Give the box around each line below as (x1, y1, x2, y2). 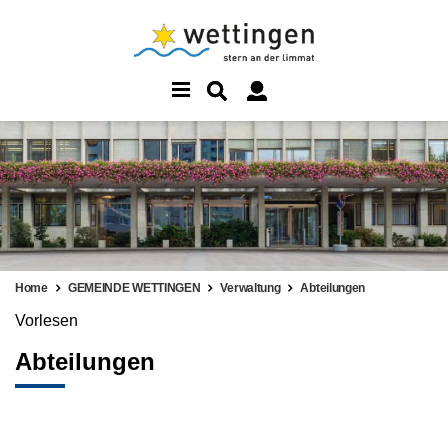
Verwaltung (220, 280, 281, 295)
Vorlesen (15, 311, 78, 329)
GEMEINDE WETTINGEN (67, 280, 201, 295)
